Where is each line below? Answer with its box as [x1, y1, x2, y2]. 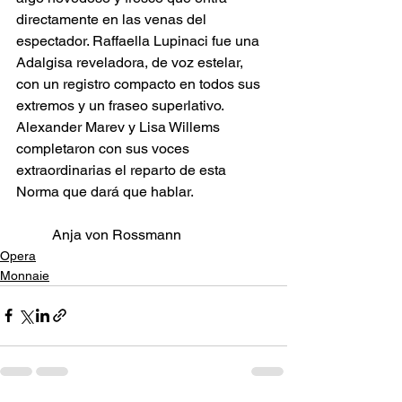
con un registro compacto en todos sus [16, 74, 264, 92]
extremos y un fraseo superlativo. [16, 96, 227, 114]
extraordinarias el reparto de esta [16, 161, 230, 179]
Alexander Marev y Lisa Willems [16, 118, 223, 135]
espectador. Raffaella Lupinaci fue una [16, 31, 263, 49]
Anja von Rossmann [52, 225, 181, 243]
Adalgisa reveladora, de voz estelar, [16, 53, 247, 71]
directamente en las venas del [16, 10, 210, 28]
